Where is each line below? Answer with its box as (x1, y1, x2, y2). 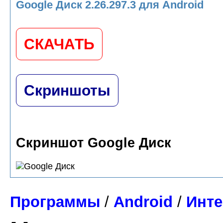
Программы (10, 193, 100, 210)
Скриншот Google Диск (16, 135, 171, 151)
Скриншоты (24, 82, 111, 99)
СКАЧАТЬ (24, 36, 95, 53)
